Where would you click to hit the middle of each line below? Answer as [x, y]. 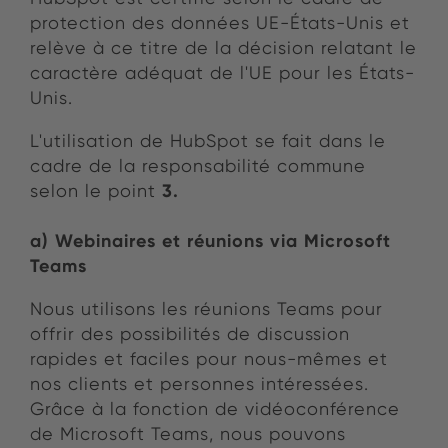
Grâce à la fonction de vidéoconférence [215, 409]
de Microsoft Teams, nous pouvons [188, 434]
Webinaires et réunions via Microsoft [223, 241]
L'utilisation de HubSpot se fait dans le [208, 141]
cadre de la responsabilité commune [198, 166]
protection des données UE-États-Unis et [220, 23]
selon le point [96, 191]
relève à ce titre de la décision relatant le [223, 48]
